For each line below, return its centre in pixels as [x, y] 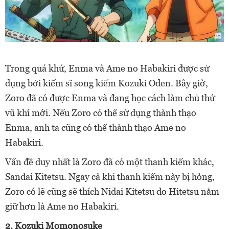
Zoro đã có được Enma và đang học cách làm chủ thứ [110, 98]
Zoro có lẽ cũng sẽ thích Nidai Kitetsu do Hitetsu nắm [112, 192]
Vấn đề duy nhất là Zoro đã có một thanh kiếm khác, [110, 162]
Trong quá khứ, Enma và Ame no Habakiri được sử [107, 68]
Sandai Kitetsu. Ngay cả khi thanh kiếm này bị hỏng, [110, 177]
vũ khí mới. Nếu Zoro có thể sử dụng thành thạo [101, 113]
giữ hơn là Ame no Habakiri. [62, 207]
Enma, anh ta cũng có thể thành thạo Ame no [96, 128]
